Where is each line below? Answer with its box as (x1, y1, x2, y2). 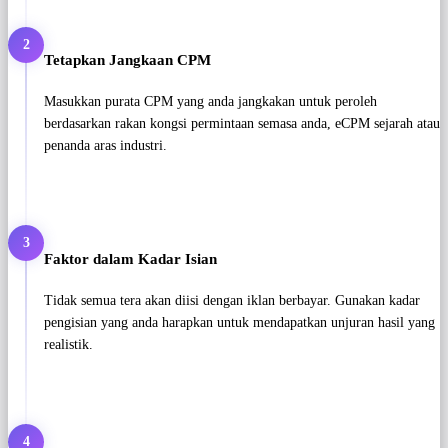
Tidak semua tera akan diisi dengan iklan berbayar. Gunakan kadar (44, 293, 420, 309)
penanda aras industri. (44, 138, 167, 154)
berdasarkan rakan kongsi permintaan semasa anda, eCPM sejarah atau (44, 116, 440, 132)
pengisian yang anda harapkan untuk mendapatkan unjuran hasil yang (44, 315, 435, 331)
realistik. (44, 337, 93, 353)
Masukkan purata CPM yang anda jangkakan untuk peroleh (44, 94, 377, 110)
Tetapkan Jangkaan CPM (44, 50, 211, 68)
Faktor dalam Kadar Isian (44, 249, 217, 267)
